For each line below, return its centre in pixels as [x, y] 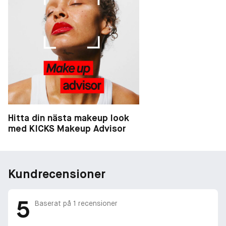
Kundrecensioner [57, 174]
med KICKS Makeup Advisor [67, 128]
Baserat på [54, 204]
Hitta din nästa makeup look [69, 118]
